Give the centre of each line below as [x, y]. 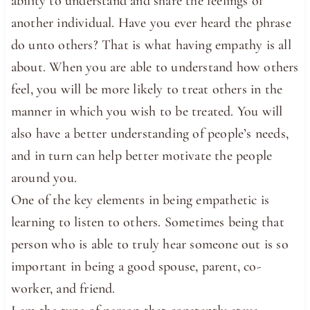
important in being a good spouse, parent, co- [136, 266]
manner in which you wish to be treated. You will [147, 111]
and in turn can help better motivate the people [142, 155]
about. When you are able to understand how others [155, 67]
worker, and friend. [63, 288]
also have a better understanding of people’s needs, [150, 133]
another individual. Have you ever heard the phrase [151, 22]
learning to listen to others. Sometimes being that [147, 222]
